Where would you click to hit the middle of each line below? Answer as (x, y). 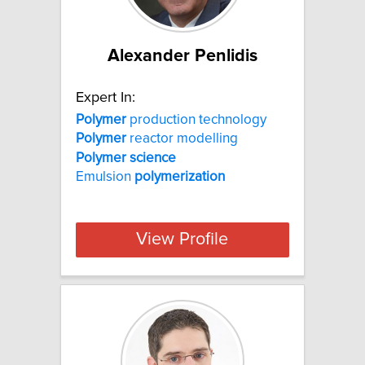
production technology (196, 119)
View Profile (182, 240)
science (153, 158)
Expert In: (106, 97)
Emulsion (105, 176)
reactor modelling (182, 139)
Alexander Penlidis (182, 56)
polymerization (180, 176)
